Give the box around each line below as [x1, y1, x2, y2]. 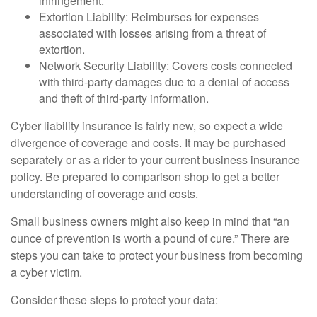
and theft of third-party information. [39, 89, 209, 106]
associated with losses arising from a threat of [39, 24, 266, 41]
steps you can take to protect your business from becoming [11, 246, 303, 263]
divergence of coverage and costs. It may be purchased [11, 134, 286, 151]
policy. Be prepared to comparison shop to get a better [11, 168, 279, 185]
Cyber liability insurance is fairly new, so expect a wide [11, 117, 283, 134]
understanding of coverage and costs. [11, 185, 198, 202]
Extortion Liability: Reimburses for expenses [39, 8, 259, 25]
